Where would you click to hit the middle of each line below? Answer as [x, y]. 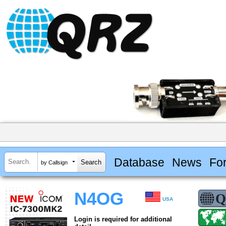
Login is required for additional [123, 219]
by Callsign [54, 162]
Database [139, 162]
